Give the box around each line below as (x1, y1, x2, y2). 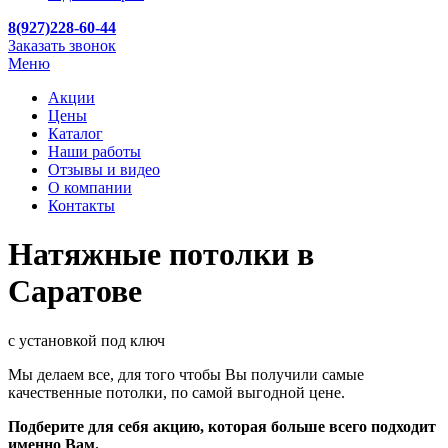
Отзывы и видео (48, 161, 160, 178)
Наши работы (48, 143, 141, 160)
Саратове (8, 273, 142, 310)
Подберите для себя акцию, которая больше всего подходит (8, 417, 436, 435)
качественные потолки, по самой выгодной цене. (8, 383, 345, 401)
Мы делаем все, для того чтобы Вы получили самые (8, 365, 364, 383)
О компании (48, 179, 132, 196)
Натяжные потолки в (8, 236, 314, 273)
